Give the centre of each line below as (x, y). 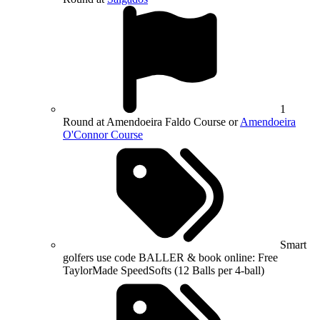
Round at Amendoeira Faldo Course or (151, 122)
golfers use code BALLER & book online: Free (170, 258)
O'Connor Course (103, 135)
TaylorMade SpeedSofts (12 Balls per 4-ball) (164, 271)
